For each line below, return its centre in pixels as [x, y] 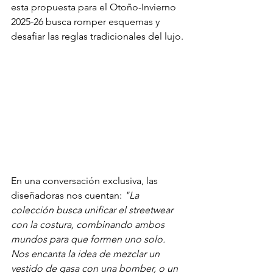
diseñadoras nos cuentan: [68, 196]
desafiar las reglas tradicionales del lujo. [97, 36]
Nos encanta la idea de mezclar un [87, 254]
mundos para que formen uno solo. [89, 239]
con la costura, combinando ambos [89, 225]
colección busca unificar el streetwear [93, 210]
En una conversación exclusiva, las [86, 181]
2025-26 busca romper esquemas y [87, 22]
